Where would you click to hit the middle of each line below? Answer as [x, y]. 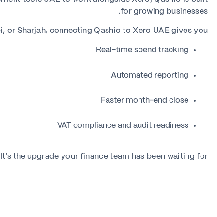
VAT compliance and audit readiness [123, 126]
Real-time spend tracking [142, 50]
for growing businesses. [164, 11]
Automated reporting [150, 75]
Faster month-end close [145, 101]
